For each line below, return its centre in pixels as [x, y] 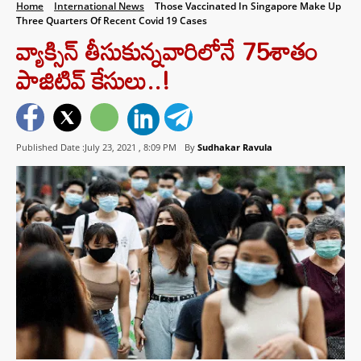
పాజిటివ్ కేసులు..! [93, 80]
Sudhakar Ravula [235, 147]
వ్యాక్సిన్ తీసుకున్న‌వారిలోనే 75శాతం [167, 51]
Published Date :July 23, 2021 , [80, 147]
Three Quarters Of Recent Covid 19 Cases [112, 21]
